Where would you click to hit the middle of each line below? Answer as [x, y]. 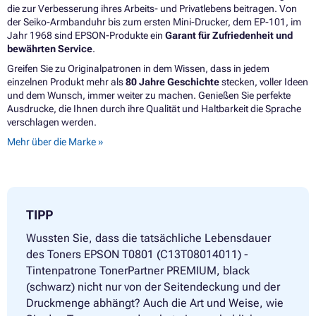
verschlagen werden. [52, 122]
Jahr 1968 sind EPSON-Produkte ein [86, 36]
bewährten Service [50, 49]
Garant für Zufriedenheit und [229, 36]
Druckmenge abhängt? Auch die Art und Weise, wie [155, 303]
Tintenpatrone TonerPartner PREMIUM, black [138, 271]
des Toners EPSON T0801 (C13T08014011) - [137, 255]
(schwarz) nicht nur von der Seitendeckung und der [153, 287]
